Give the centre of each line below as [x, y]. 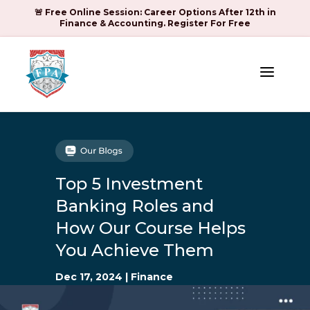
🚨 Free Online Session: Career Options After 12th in [155, 12]
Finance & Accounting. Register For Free [155, 23]
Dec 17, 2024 [89, 277]
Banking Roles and [135, 206]
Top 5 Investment [129, 184]
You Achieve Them [135, 250]
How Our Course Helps [151, 228]
